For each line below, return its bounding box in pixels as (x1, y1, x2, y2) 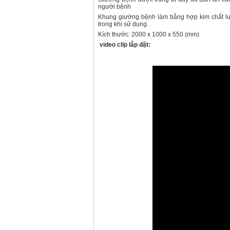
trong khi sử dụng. (98, 21, 148, 28)
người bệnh (98, 3, 131, 10)
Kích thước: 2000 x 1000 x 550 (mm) (98, 31, 199, 38)
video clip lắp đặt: (98, 41, 150, 48)
